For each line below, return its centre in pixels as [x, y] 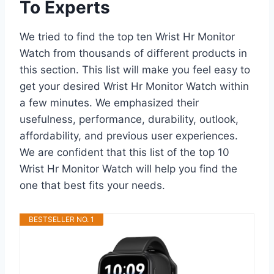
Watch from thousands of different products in [133, 53]
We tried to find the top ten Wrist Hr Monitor [127, 36]
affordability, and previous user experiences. [129, 135]
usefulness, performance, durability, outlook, [129, 119]
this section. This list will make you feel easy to [135, 69]
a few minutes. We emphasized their [109, 102]
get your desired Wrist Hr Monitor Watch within [134, 86]
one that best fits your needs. [92, 185]
